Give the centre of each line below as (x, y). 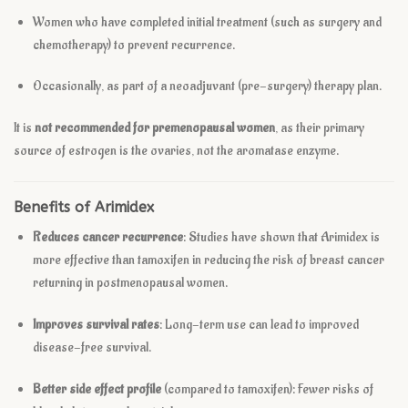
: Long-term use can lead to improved (259, 324)
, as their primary (320, 128)
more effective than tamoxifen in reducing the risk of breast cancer (208, 260)
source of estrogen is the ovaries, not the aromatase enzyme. (176, 151)
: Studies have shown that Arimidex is (281, 238)
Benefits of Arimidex (84, 208)
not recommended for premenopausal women (155, 128)
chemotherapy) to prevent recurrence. (133, 45)
